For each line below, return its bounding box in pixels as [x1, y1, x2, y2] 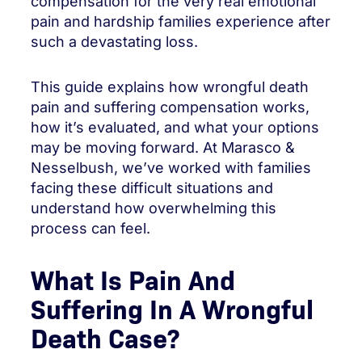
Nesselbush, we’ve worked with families [31, 159, 311, 176]
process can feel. [31, 220, 150, 237]
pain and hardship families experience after [31, 12, 330, 30]
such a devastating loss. [31, 32, 198, 50]
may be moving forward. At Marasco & [31, 139, 295, 156]
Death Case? [31, 318, 179, 355]
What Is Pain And [31, 259, 235, 297]
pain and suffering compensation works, [31, 99, 309, 116]
